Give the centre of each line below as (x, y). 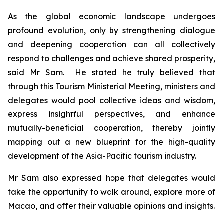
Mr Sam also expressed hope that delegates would (111, 178)
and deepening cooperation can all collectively (111, 44)
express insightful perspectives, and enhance (111, 114)
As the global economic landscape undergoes (111, 16)
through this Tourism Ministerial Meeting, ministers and (111, 86)
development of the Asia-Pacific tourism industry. (102, 156)
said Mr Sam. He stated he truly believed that (111, 72)
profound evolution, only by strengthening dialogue (111, 30)
